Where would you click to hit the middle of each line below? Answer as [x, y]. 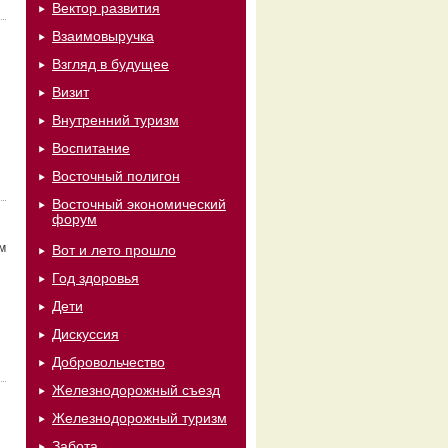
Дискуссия [85, 334]
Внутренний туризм [115, 120]
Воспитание [91, 148]
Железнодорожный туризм [139, 418]
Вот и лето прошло [114, 250]
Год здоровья [95, 278]
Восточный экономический [139, 204]
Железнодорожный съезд [136, 390]
